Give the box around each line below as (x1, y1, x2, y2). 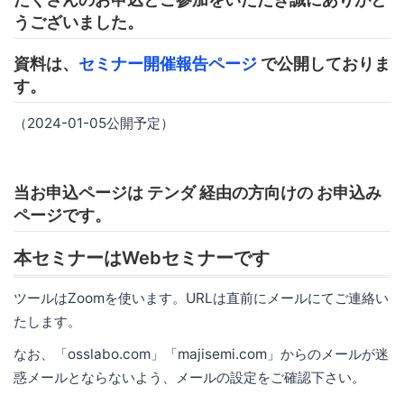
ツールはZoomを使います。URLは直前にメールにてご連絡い (14, 289, 389, 307)
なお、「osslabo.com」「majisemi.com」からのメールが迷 (14, 344, 389, 363)
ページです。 (14, 205, 111, 225)
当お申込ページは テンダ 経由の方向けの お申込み (14, 182, 381, 202)
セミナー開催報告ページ (78, 53, 257, 73)
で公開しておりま (257, 53, 390, 73)
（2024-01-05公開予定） (14, 114, 174, 132)
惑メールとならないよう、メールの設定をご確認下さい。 (14, 368, 365, 386)
